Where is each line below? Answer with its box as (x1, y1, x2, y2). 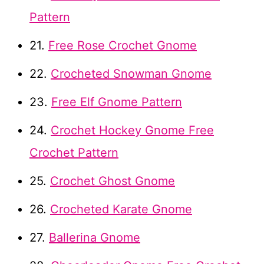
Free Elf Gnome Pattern (51, 95, 182, 110)
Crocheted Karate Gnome (50, 202, 192, 217)
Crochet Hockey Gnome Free (51, 123, 214, 138)
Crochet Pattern (29, 146, 118, 160)
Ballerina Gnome (49, 230, 140, 245)
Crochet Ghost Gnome (50, 174, 175, 189)
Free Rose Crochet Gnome (48, 38, 197, 53)
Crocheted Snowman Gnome (51, 67, 212, 81)
